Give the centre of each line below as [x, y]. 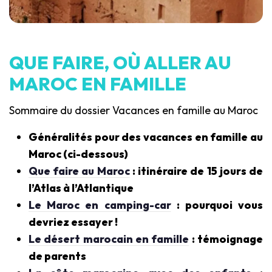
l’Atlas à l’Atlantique [81, 188]
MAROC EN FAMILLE [98, 84]
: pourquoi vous [217, 205]
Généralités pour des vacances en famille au [146, 137]
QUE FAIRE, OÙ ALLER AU [120, 63]
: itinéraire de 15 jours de [196, 171]
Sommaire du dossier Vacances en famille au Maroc [134, 110]
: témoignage [226, 239]
